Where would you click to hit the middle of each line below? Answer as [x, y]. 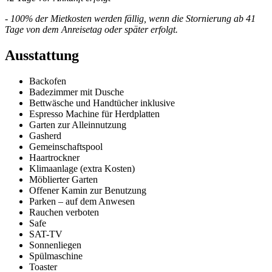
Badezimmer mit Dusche [76, 92]
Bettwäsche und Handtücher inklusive [102, 103]
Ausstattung [42, 56]
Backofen [48, 81]
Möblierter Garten [63, 180]
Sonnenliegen [55, 245]
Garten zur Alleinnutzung [78, 125]
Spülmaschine [56, 256]
